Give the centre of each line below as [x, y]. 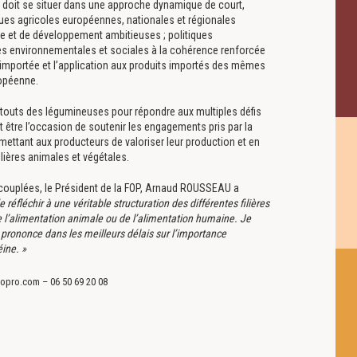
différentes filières [229, 203]
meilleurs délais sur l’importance [155, 233]
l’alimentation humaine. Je [192, 218]
